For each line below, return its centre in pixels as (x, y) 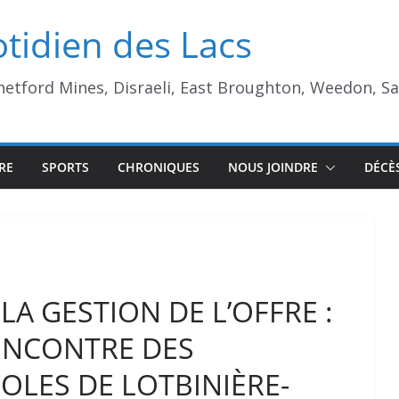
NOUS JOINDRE (273, 167)
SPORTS (65, 167)
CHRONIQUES (159, 167)
